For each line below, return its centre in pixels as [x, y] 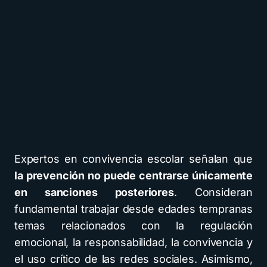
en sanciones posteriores [94, 193]
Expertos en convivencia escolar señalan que [133, 159]
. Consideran [213, 193]
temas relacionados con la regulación [133, 226]
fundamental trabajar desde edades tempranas [133, 209]
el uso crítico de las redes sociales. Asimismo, [133, 259]
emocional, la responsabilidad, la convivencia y [133, 243]
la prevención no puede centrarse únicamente [133, 176]
